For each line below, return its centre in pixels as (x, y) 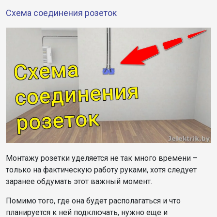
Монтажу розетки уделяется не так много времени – (102, 158)
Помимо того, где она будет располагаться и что (93, 201)
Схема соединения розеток (61, 13)
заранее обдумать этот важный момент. (79, 181)
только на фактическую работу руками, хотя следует (101, 170)
